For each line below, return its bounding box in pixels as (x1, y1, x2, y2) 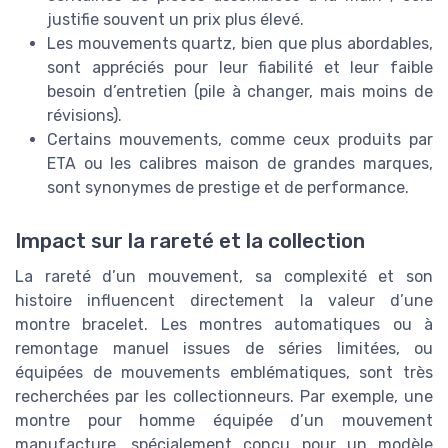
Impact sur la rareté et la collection (15, 228, 365, 253)
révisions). (47, 105, 122, 125)
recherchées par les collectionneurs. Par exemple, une (15, 386, 433, 406)
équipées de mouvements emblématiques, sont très (15, 362, 433, 382)
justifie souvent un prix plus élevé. (47, 9, 304, 29)
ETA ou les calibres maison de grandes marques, (47, 153, 433, 173)
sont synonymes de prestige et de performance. (47, 177, 409, 197)
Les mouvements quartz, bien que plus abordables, (47, 33, 433, 53)
